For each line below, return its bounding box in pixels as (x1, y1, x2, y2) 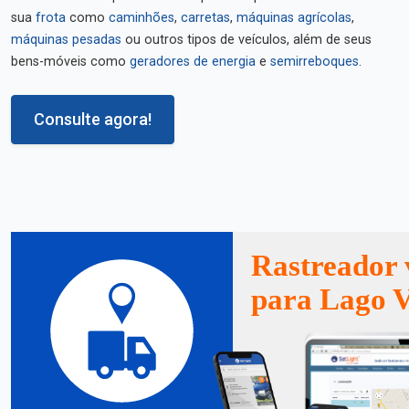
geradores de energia (130, 54, 256, 69)
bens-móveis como (11, 54, 130, 69)
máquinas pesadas (11, 32, 121, 47)
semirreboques (270, 54, 359, 69)
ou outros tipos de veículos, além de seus (121, 32, 372, 47)
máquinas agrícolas (236, 10, 351, 26)
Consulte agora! (34, 110, 152, 129)
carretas (181, 10, 230, 26)
